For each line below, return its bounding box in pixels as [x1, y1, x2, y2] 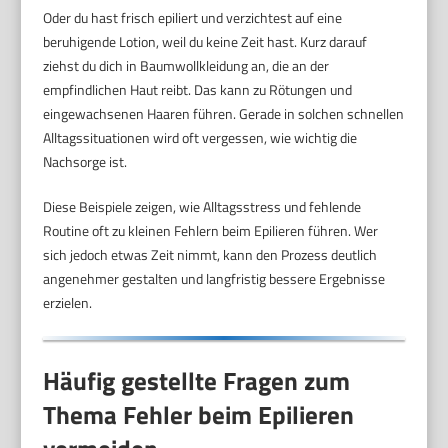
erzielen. [43, 291, 93, 313]
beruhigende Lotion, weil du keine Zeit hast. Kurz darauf [43, 30, 368, 52]
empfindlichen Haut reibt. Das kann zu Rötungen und [43, 78, 353, 100]
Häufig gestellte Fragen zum [43, 362, 351, 401]
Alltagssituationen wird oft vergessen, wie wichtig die [43, 126, 358, 148]
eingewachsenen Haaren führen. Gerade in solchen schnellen [43, 102, 405, 124]
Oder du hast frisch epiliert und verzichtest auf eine [43, 6, 343, 28]
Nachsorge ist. [43, 150, 128, 172]
